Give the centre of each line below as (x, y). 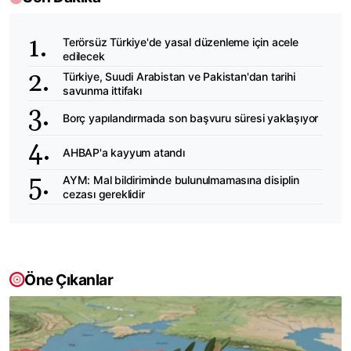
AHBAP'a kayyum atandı (124, 152)
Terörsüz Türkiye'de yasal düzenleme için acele (181, 42)
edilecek (84, 56)
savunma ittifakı (102, 90)
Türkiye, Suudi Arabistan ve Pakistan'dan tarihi (179, 76)
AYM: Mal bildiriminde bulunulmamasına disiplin (181, 179)
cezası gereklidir (104, 194)
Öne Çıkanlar (69, 280)
